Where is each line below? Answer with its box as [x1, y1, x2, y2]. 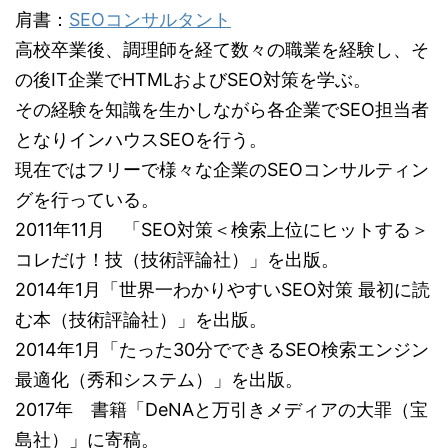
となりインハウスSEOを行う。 [15, 129, 267, 150]
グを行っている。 [15, 189, 159, 210]
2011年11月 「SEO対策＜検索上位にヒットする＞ [15, 219, 429, 240]
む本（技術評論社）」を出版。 [15, 309, 267, 330]
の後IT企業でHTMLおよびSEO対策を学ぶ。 [15, 69, 371, 90]
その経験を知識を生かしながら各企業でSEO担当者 [15, 99, 429, 120]
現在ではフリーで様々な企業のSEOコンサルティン [15, 159, 429, 180]
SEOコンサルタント [69, 9, 231, 30]
